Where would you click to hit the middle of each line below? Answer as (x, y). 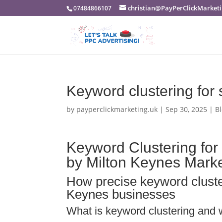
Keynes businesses (121, 194)
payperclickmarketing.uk (117, 109)
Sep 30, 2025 (187, 109)
